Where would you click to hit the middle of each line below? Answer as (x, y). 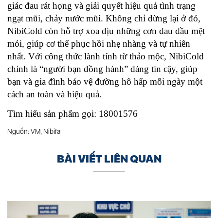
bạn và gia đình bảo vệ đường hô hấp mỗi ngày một (105, 82)
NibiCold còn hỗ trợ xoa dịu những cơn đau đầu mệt (106, 31)
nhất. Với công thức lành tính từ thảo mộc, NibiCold (106, 56)
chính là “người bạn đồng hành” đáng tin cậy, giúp (102, 69)
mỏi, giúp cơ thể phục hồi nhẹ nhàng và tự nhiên (99, 44)
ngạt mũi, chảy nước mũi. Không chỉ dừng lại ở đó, (104, 18)
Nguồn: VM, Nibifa (34, 132)
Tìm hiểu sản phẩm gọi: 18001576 (73, 114)
